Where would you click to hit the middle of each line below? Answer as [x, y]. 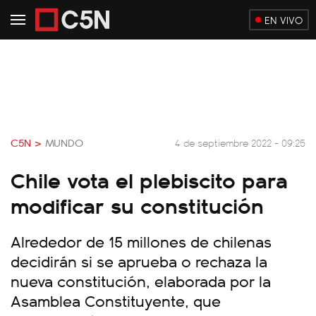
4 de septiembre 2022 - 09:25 [240, 142]
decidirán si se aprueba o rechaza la [139, 261]
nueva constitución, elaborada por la [141, 280]
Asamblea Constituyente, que [116, 300]
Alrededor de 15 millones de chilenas [141, 241]
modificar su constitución [137, 205]
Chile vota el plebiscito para [149, 179]
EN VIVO [284, 20]
